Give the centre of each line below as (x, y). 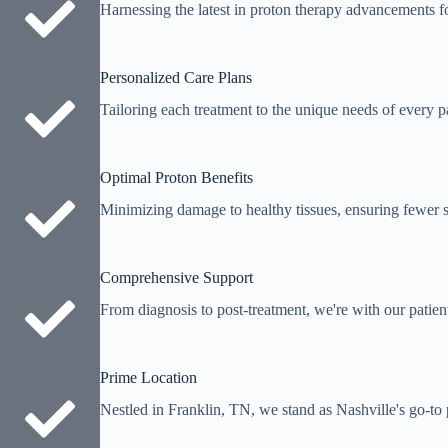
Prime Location (148, 377)
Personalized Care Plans (176, 77)
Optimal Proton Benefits (176, 177)
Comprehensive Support (176, 277)
